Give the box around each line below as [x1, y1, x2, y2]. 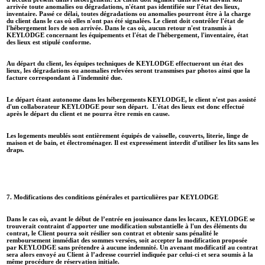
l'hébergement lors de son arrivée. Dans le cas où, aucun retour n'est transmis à [7, 24, 232, 31]
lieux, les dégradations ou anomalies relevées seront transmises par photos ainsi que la [7, 67, 250, 75]
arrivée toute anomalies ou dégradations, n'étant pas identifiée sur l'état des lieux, [7, 2, 240, 10]
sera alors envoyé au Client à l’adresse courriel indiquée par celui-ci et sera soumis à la [7, 251, 253, 258]
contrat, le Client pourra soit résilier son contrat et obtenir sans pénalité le [7, 230, 218, 237]
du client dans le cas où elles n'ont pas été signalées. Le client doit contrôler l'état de [7, 17, 244, 24]
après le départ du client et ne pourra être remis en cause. [7, 110, 173, 118]
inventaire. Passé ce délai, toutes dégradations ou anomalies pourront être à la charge [7, 9, 251, 17]
